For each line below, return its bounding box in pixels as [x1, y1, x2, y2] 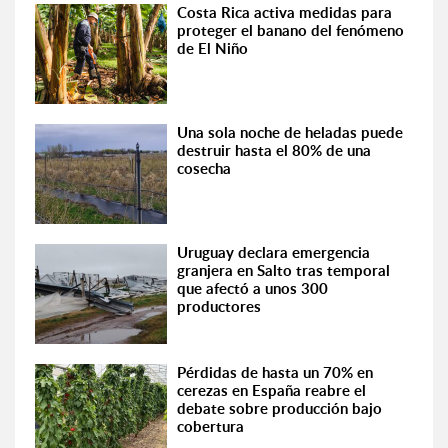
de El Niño [177, 38, 249, 59]
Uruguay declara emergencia [177, 242, 371, 263]
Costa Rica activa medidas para [177, 2, 393, 23]
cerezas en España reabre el [177, 380, 367, 401]
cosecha [177, 158, 232, 179]
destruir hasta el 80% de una [177, 140, 372, 161]
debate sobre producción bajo [177, 398, 383, 419]
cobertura [177, 416, 245, 437]
